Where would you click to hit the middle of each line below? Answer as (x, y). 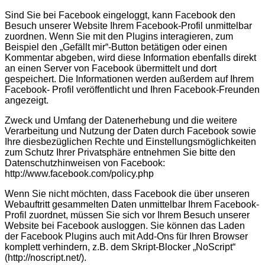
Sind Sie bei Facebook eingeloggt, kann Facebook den (120, 15)
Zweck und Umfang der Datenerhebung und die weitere (121, 120)
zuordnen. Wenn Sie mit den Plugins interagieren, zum (119, 36)
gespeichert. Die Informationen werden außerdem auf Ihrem (129, 79)
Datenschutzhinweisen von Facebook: (85, 163)
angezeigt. (27, 100)
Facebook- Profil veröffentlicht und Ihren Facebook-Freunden (132, 89)
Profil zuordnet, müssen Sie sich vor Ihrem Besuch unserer (127, 215)
